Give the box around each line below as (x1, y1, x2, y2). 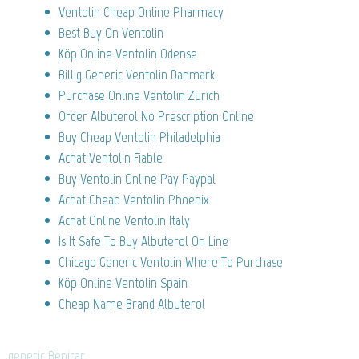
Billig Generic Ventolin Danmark (58, 65, 215, 83)
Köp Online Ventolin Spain (58, 273, 188, 292)
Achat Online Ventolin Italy (58, 211, 190, 229)
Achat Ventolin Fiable (58, 148, 163, 167)
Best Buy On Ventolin (58, 23, 163, 42)
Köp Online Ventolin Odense (58, 44, 197, 63)
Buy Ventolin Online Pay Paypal (58, 169, 216, 188)
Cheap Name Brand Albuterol (58, 294, 205, 313)
